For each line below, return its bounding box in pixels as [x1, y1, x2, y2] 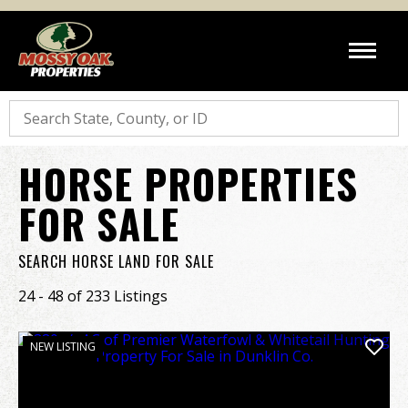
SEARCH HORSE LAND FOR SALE [18, 250, 214, 272]
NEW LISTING [30, 339, 96, 354]
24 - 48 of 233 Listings [18, 286, 168, 306]
